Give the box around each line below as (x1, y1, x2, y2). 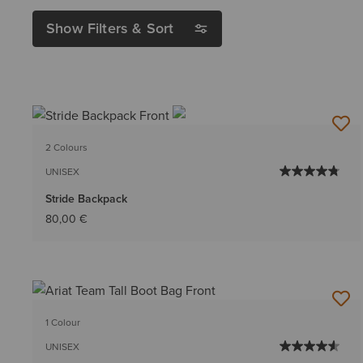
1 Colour (45, 315, 80, 330)
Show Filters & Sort (46, 18, 174, 38)
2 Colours (45, 140, 88, 155)
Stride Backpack (45, 190, 127, 207)
